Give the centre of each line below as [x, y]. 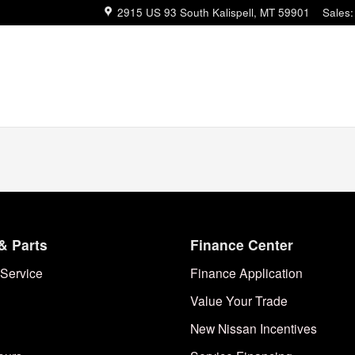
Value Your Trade [239, 300]
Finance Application [246, 273]
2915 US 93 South [163, 12]
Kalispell [233, 12]
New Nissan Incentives [254, 328]
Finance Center [242, 244]
